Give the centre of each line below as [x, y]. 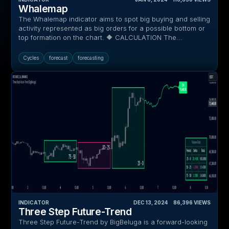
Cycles [31, 58]
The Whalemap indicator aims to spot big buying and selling [114, 19]
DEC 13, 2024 [151, 202]
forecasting [91, 58]
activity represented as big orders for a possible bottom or [112, 29]
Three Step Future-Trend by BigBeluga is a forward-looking [113, 222]
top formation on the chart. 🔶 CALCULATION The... [101, 38]
